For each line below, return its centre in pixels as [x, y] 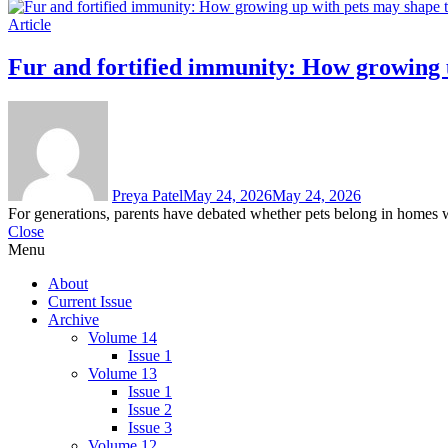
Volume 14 [122, 337]
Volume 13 [122, 373]
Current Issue [90, 301]
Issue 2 [150, 409]
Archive [73, 319]
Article [29, 24]
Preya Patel [147, 195]
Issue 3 [150, 427]
